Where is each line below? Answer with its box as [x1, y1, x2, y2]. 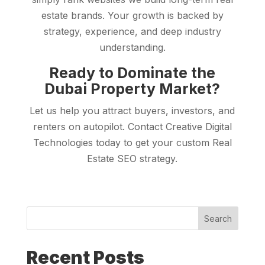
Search [204, 213, 232, 224]
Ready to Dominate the [49, 64, 216, 82]
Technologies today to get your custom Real [33, 137, 232, 149]
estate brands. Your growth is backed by [41, 9, 224, 22]
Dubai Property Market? [44, 80, 221, 98]
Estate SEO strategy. [87, 153, 178, 165]
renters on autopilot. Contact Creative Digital [33, 121, 232, 133]
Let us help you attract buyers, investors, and [30, 105, 235, 117]
